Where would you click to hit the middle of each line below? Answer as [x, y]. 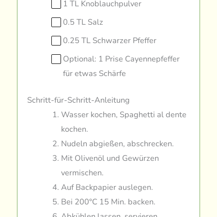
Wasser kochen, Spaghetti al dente [124, 115]
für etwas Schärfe [95, 74]
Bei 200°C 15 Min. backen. [108, 202]
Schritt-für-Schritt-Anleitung [79, 100]
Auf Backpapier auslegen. [107, 187]
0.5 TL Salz [83, 22]
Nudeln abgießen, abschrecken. [117, 144]
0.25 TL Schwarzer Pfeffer [110, 41]
